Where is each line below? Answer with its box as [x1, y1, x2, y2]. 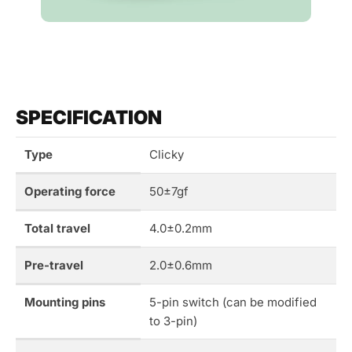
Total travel [24, 221, 90, 236]
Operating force [24, 184, 115, 200]
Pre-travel [24, 258, 83, 273]
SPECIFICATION [16, 106, 162, 130]
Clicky [148, 147, 184, 163]
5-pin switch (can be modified [148, 295, 317, 310]
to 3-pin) [148, 313, 197, 329]
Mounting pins [24, 295, 105, 310]
